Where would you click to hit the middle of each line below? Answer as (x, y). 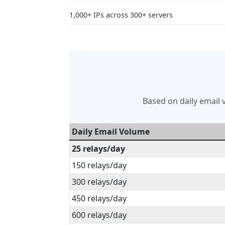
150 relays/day (99, 165)
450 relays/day (99, 198)
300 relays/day (99, 182)
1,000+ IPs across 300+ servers (121, 15)
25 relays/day (98, 149)
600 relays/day (99, 215)
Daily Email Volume (111, 132)
